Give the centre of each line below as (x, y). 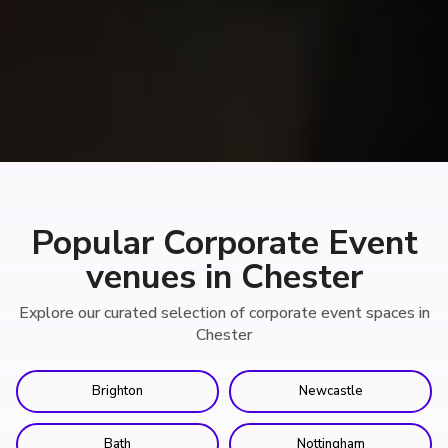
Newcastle (330, 390)
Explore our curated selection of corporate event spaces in (224, 312)
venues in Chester (224, 276)
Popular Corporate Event (224, 242)
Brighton (117, 390)
